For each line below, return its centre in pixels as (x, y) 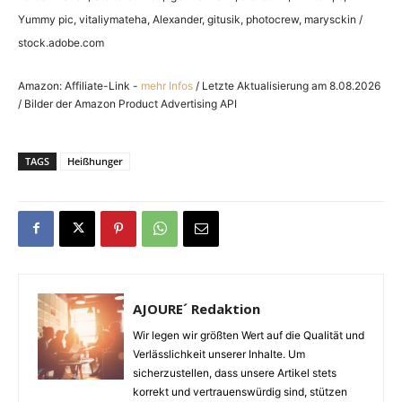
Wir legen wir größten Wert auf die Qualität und (249, 335)
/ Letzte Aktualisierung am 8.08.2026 (287, 85)
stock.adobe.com (61, 42)
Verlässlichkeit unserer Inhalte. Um (219, 354)
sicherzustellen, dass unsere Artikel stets (235, 372)
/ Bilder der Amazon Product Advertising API (127, 103)
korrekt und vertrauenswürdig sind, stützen (240, 391)
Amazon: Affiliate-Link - (79, 85)
